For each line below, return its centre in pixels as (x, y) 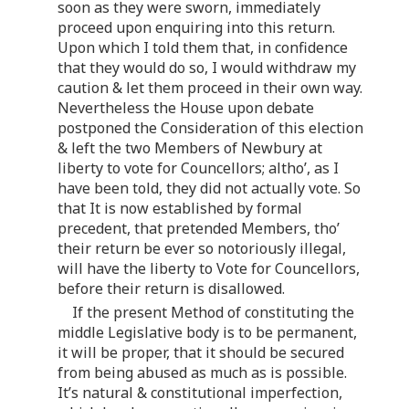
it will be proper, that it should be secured (201, 352)
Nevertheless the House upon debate (186, 107)
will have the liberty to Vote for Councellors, (209, 268)
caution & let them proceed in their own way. (210, 87)
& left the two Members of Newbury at (190, 147)
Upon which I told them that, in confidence (203, 47)
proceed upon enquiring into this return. (196, 27)
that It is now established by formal (180, 208)
